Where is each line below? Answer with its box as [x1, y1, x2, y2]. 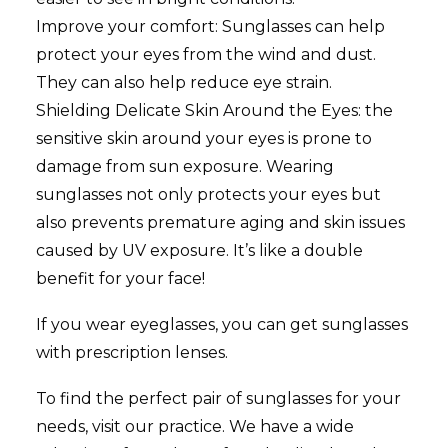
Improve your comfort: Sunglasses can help [36, 17, 385, 36]
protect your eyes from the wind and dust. [36, 45, 376, 64]
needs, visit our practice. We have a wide [36, 417, 354, 436]
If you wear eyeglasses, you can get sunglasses [36, 315, 408, 334]
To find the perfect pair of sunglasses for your [36, 389, 401, 408]
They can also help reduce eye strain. [36, 73, 332, 92]
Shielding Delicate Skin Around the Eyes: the [36, 101, 393, 120]
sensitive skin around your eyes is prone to [36, 129, 372, 148]
